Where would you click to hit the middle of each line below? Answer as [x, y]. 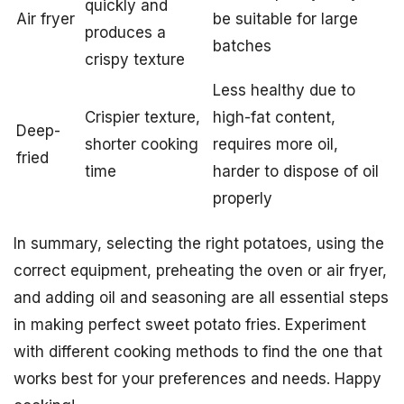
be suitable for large [285, 18]
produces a [125, 32]
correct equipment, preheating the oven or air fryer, [200, 270]
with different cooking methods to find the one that [198, 351]
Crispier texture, [142, 117]
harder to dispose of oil [296, 171]
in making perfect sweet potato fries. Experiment [190, 324]
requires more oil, [275, 144]
